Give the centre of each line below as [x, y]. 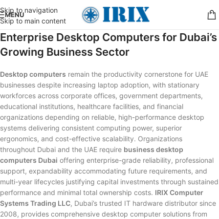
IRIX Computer [179, 192]
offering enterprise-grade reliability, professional [136, 160]
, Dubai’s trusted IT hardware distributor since [143, 203]
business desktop [153, 149]
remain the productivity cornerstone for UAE [137, 74]
